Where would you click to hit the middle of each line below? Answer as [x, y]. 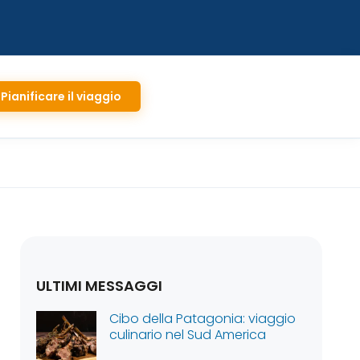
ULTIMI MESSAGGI [100, 286]
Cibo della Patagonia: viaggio [203, 319]
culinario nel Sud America [188, 335]
